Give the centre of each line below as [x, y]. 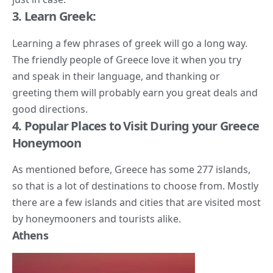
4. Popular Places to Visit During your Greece [136, 126]
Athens [30, 235]
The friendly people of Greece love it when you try [127, 59]
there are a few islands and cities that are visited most [136, 202]
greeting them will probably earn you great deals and [135, 92]
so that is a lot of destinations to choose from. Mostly [135, 186]
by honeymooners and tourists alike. [97, 218]
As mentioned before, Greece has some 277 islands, [131, 169]
